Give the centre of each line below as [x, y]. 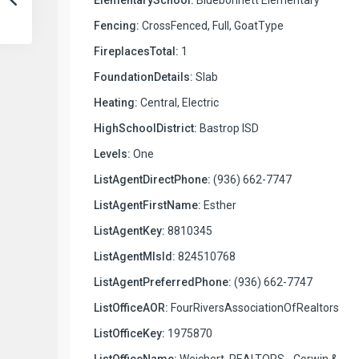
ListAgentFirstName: [147, 205]
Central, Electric [178, 102]
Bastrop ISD [228, 128]
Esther [219, 205]
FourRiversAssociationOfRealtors [254, 307]
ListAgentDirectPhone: [152, 179]
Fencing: [117, 25]
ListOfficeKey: [129, 333]
